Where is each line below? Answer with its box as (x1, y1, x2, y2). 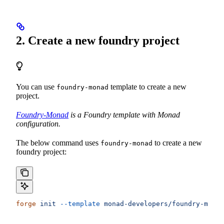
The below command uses (16, 138, 100, 147)
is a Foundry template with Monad (68, 110, 180, 119)
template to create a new (108, 82, 186, 91)
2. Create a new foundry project (16, 34, 179, 47)
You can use (16, 82, 56, 91)
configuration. (16, 119, 60, 128)
